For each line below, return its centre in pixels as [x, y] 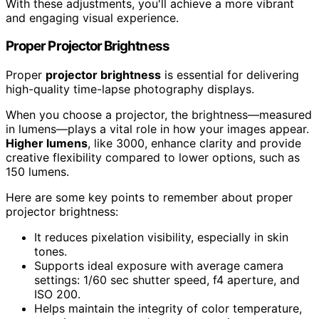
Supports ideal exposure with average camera [159, 266]
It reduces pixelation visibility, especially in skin [161, 237]
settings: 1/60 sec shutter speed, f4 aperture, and [167, 280]
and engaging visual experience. [92, 17]
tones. [51, 252]
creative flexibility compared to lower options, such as [153, 158]
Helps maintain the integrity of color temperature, [168, 309]
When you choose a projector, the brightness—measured [159, 115]
